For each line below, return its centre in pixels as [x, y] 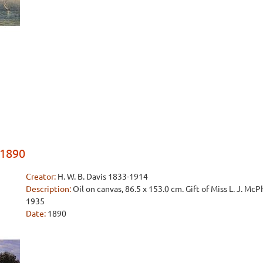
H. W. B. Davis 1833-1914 [103, 176]
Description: [48, 188]
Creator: [41, 176]
